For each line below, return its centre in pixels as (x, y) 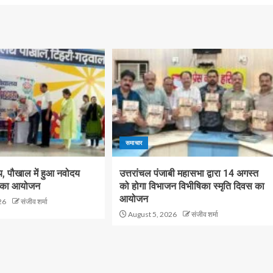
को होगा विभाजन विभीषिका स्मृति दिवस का (192, 186)
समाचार (134, 142)
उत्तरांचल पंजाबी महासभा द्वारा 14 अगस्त (189, 173)
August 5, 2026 (151, 214)
